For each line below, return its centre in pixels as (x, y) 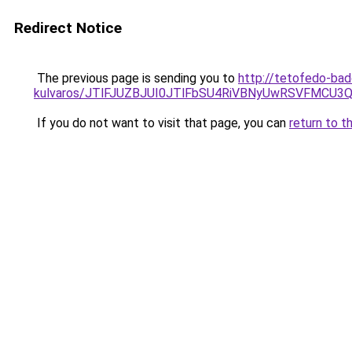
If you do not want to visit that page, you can (161, 123)
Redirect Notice (68, 28)
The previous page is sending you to (136, 78)
